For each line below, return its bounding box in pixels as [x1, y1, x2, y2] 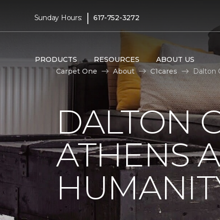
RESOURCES [93, 55, 139, 64]
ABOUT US [156, 55, 194, 64]
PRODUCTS [34, 55, 77, 64]
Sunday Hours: [34, 13, 82, 22]
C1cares [150, 66, 177, 76]
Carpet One [56, 66, 97, 76]
